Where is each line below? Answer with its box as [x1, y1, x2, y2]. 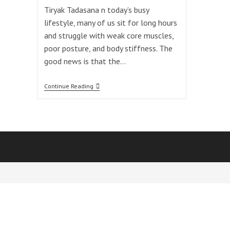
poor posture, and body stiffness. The [44, 43, 172, 53]
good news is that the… [44, 55, 126, 66]
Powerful [92, 89, 121, 99]
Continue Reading [44, 82, 93, 90]
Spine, [92, 122, 111, 132]
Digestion [92, 147, 122, 157]
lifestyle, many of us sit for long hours [44, 17, 177, 28]
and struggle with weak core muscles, [44, 30, 174, 41]
